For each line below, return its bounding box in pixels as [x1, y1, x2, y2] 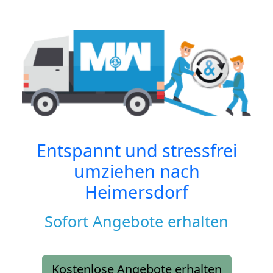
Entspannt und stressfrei [36, 138, 237, 163]
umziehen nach [73, 159, 200, 183]
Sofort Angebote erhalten [44, 211, 229, 232]
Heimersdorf [85, 180, 188, 204]
